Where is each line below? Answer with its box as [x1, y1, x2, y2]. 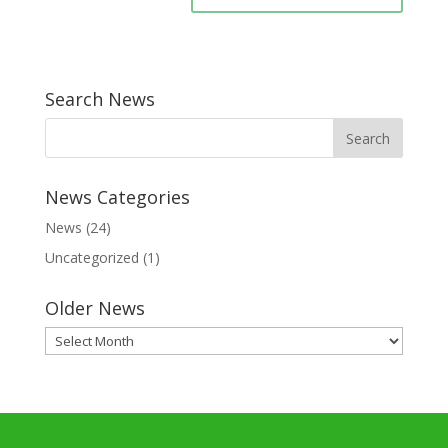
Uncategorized [44, 248, 139, 267]
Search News [44, 87, 155, 111]
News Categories [44, 185, 190, 209]
